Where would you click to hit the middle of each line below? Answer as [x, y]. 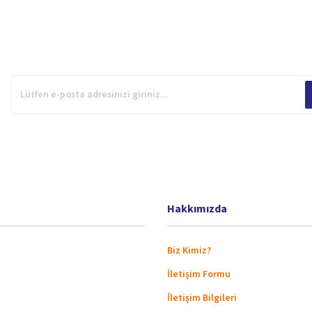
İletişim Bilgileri [202, 298]
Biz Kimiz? [189, 251]
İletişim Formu [199, 274]
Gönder [156, 47]
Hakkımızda [197, 209]
